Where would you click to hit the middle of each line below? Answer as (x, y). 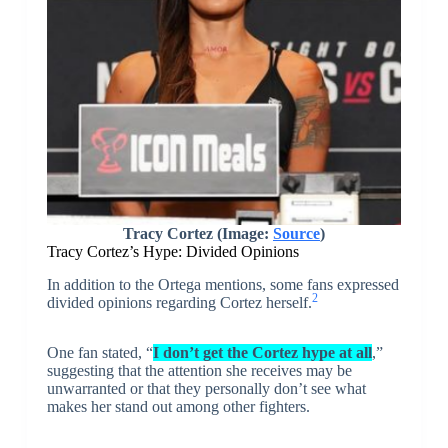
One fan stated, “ (99, 353)
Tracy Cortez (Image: (197, 234)
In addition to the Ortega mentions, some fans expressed (222, 285)
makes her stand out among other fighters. (178, 407)
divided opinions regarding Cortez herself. (179, 303)
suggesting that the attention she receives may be (199, 371)
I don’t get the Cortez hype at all (262, 353)
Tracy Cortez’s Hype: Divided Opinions (172, 252)
